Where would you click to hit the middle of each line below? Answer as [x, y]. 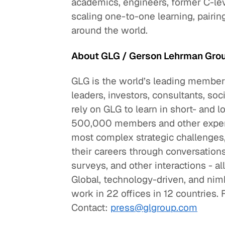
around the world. [110, 31]
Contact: [91, 208]
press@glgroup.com [154, 208]
